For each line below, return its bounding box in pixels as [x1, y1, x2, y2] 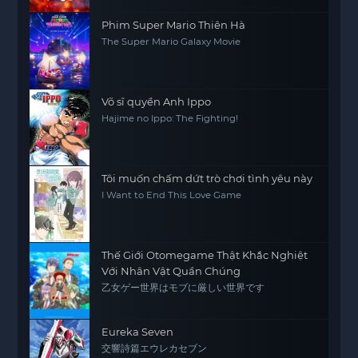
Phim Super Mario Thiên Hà [101, 18, 246, 31]
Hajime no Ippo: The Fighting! [101, 113, 239, 124]
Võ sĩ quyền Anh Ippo [101, 95, 212, 108]
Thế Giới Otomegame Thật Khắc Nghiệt [101, 249, 308, 261]
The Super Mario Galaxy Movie [101, 36, 241, 47]
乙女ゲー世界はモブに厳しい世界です [101, 282, 265, 293]
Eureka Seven [101, 325, 174, 338]
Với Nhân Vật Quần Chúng [101, 265, 241, 277]
